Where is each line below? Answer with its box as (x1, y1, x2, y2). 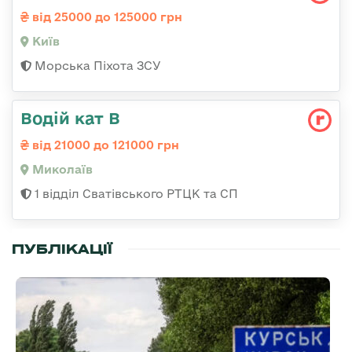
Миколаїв (29, 163, 93, 177)
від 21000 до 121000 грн (29, 138, 179, 152)
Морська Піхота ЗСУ (31, 59, 161, 73)
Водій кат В (20, 108, 120, 128)
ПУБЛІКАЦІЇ (12, 240, 112, 258)
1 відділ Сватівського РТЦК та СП (31, 187, 238, 201)
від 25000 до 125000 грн (29, 10, 182, 24)
